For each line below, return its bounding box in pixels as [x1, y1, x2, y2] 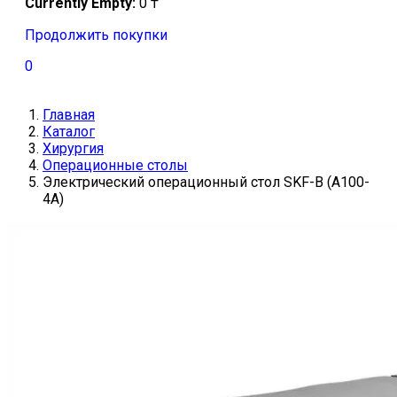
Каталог [43, 123, 95, 141]
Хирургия [43, 140, 104, 158]
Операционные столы [43, 157, 188, 175]
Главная [43, 106, 95, 124]
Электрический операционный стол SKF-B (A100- [43, 174, 370, 191]
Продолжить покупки [25, 27, 167, 44]
